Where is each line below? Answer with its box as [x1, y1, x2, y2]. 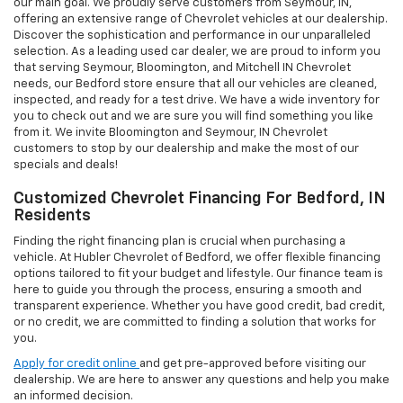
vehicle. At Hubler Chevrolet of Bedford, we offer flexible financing [13, 252, 381, 264]
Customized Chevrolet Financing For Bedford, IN [13, 191, 386, 208]
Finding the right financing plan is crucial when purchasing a [13, 236, 345, 248]
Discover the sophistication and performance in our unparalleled [13, 30, 371, 42]
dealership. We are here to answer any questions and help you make [13, 374, 390, 387]
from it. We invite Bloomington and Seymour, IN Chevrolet [13, 127, 327, 139]
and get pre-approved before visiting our [139, 358, 366, 371]
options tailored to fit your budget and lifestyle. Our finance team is [13, 268, 383, 281]
